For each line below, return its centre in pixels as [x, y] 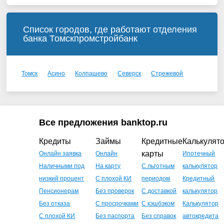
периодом [156, 178]
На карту [108, 166]
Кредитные [162, 141]
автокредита [201, 216]
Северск [129, 73]
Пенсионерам [59, 191]
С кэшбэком [158, 203]
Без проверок [115, 191]
